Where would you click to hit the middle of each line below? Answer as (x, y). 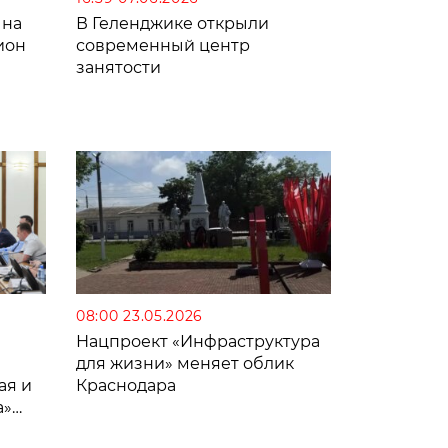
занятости (118, 67)
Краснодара (126, 386)
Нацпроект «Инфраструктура (198, 342)
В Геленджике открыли (172, 23)
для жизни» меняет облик (185, 364)
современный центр (163, 45)
